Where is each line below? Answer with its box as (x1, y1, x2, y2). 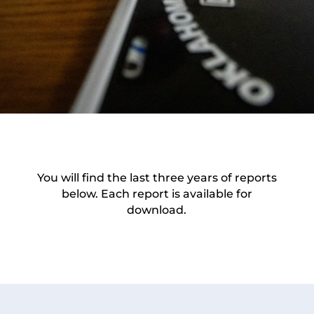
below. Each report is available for (61, 187, 252, 200)
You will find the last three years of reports (36, 171, 277, 184)
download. (127, 203, 187, 217)
